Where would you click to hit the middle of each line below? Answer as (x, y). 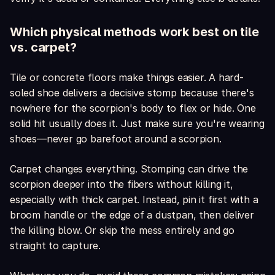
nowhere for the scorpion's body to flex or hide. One (133, 108)
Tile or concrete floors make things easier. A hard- (127, 78)
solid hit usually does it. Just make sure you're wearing (137, 124)
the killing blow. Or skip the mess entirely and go (122, 230)
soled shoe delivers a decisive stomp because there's (132, 93)
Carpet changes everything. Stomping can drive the (129, 169)
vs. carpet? (43, 48)
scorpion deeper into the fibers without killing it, (122, 184)
